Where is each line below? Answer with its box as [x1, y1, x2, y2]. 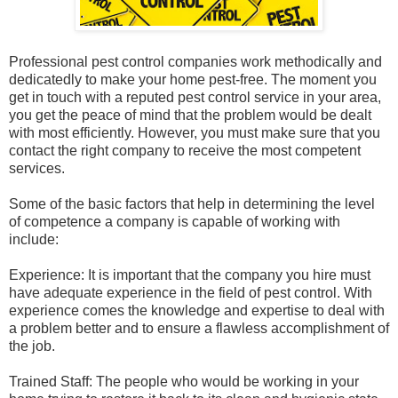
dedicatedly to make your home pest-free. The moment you [9, 71, 377, 87]
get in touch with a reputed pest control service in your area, [9, 89, 381, 105]
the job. [9, 338, 55, 354]
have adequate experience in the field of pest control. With [9, 284, 372, 300]
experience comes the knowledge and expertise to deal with [9, 302, 385, 318]
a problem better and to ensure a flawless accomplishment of [9, 320, 389, 336]
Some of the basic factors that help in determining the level [9, 195, 375, 211]
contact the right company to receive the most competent [9, 142, 361, 158]
